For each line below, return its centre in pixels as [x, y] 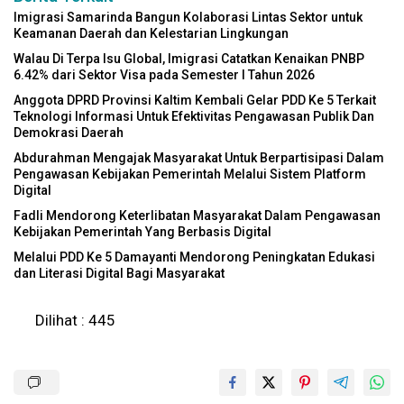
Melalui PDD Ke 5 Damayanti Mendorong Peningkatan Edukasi [194, 257]
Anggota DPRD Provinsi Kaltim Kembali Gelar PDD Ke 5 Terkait [195, 101]
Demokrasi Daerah [69, 133]
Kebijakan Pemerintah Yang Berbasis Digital [142, 232]
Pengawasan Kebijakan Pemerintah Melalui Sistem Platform [190, 174]
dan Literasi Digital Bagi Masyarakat [119, 274]
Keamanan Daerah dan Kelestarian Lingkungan [151, 34]
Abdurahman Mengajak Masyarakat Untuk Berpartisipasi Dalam [199, 158]
